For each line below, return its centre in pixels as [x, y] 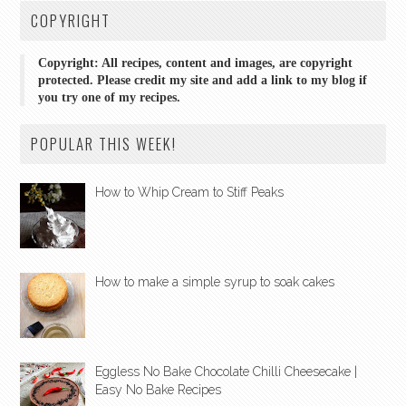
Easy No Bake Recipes [158, 390]
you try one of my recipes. [110, 98]
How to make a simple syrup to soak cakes [215, 282]
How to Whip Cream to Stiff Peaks [189, 193]
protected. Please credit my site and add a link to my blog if [203, 81]
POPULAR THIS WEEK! [104, 144]
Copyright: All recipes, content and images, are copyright [196, 63]
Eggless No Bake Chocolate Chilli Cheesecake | [226, 372]
